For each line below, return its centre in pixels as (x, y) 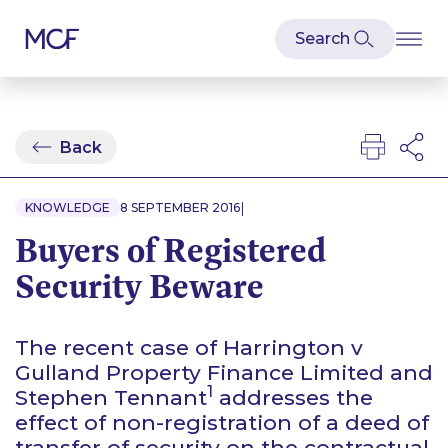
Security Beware (139, 286)
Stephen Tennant (111, 397)
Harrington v (293, 347)
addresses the (296, 397)
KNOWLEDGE (67, 207)
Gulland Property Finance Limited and (224, 372)
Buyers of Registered (170, 250)
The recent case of (119, 347)
